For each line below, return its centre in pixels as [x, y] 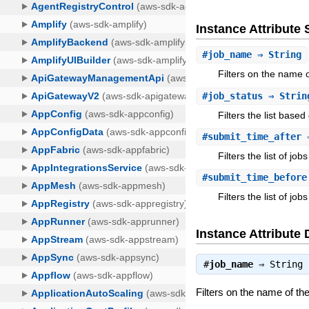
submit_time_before [258, 178]
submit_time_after [255, 136]
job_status [236, 96]
